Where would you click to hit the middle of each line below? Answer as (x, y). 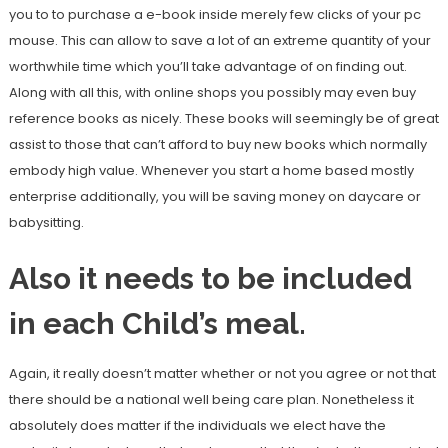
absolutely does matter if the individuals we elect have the (197, 425)
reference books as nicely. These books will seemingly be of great (223, 118)
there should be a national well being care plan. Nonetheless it (211, 399)
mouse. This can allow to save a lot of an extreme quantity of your (219, 40)
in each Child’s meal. (157, 323)
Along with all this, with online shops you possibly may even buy (212, 92)
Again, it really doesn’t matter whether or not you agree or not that (222, 373)
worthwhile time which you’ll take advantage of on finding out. (207, 66)
